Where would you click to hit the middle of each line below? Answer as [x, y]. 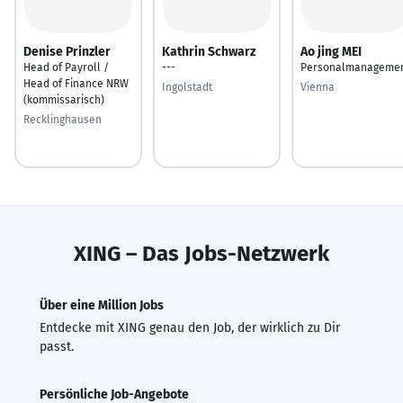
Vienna [318, 87]
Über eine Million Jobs [102, 305]
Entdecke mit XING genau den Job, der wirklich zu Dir [190, 327]
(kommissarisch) [64, 99]
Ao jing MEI [331, 51]
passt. [57, 346]
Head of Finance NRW [76, 83]
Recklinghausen [63, 119]
